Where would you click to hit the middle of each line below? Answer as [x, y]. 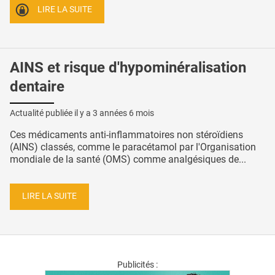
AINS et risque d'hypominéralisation [128, 68]
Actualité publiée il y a [51, 113]
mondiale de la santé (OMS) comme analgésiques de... [128, 159]
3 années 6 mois [123, 113]
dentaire [37, 87]
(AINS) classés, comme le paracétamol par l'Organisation [133, 147]
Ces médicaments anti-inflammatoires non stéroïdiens [126, 134]
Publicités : [137, 265]
